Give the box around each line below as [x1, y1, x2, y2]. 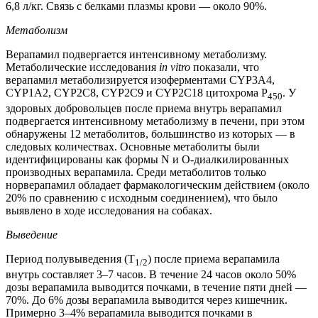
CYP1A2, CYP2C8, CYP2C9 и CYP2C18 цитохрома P [6, 87, 268, 99]
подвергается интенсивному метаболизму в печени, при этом [6, 115, 305, 128]
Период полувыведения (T [6, 253, 135, 265]
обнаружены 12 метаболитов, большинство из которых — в [6, 128, 295, 141]
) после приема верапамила [148, 253, 280, 265]
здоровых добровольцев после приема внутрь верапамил [6, 102, 282, 115]
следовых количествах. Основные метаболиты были [6, 141, 260, 153]
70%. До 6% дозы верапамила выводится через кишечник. [6, 294, 287, 307]
